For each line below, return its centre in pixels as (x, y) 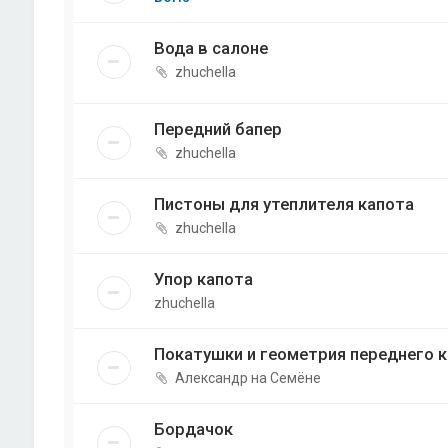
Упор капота (203, 279)
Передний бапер (217, 129)
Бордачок (193, 429)
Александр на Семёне (247, 378)
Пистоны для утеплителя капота (283, 204)
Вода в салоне (210, 48)
